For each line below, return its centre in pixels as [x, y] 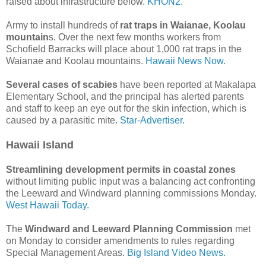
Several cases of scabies [62, 84]
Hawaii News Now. [186, 61]
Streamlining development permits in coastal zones [121, 169]
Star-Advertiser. [152, 120]
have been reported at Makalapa [187, 84]
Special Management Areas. [66, 252]
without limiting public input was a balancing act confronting [131, 181]
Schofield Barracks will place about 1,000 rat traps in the [124, 49]
